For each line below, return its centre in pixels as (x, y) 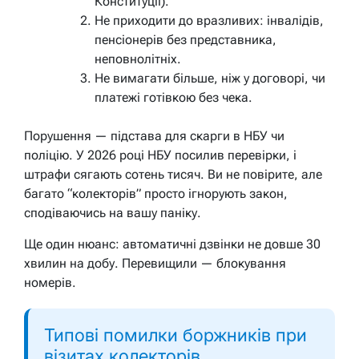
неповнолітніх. (138, 58)
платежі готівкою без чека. (173, 97)
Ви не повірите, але (265, 174)
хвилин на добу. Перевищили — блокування (155, 263)
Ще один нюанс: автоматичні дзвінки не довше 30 (172, 244)
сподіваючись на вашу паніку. (113, 212)
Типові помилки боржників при (175, 335)
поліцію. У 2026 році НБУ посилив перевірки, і (160, 155)
